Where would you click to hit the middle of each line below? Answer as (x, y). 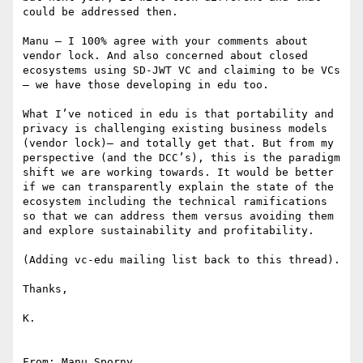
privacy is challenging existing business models (175, 129)
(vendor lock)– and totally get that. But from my (178, 143)
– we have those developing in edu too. (146, 85)
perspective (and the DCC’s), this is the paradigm (181, 158)
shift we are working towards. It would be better (178, 173)
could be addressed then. (100, 12)
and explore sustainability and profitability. (169, 231)
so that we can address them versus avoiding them (178, 216)
